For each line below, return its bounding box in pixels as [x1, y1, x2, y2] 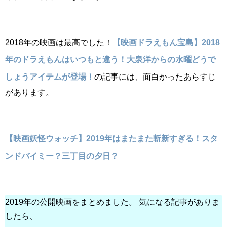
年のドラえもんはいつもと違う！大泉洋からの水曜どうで [5, 55, 216, 64]
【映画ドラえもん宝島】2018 [112, 38, 220, 47]
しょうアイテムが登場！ [5, 72, 94, 81]
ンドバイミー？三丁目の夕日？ [5, 152, 119, 160]
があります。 [5, 88, 54, 97]
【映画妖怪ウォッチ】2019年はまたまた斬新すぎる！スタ [5, 134, 218, 143]
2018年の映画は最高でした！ [5, 38, 112, 47]
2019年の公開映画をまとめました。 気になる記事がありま [5, 198, 220, 206]
